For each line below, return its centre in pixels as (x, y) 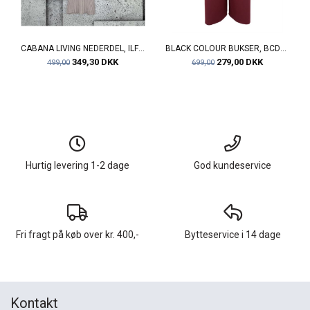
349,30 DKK (94, 62)
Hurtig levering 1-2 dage (77, 165)
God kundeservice (232, 165)
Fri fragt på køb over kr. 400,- (77, 234)
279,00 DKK (239, 62)
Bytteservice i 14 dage (232, 234)
